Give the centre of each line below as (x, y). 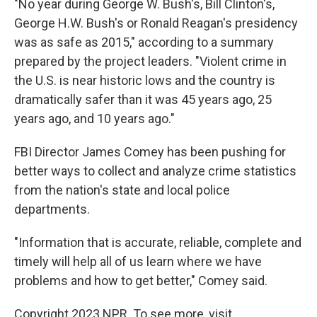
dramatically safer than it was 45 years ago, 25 (143, 99)
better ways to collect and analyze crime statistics (155, 171)
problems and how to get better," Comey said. (141, 281)
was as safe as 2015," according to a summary (144, 42)
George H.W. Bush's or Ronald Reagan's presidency (156, 23)
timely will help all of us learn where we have (138, 261)
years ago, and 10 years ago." (94, 119)
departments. (52, 209)
